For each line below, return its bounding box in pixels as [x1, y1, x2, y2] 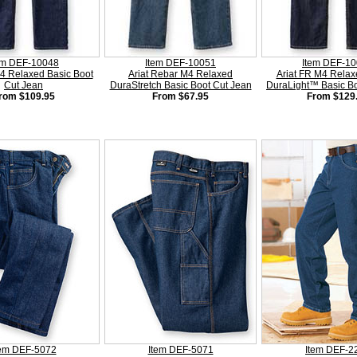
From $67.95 [152, 91, 209, 102]
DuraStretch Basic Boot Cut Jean [109, 80, 252, 91]
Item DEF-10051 [145, 57, 216, 69]
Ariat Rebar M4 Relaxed [128, 69, 233, 80]
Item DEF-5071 [147, 344, 214, 355]
